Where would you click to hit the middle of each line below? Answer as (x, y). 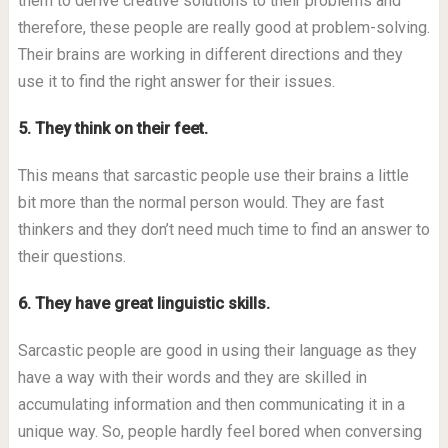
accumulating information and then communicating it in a (211, 404)
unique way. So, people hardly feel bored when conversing (219, 431)
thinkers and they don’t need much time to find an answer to (223, 229)
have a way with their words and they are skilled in (192, 377)
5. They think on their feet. (112, 128)
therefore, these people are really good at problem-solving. (223, 27)
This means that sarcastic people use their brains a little (213, 175)
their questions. (71, 256)
